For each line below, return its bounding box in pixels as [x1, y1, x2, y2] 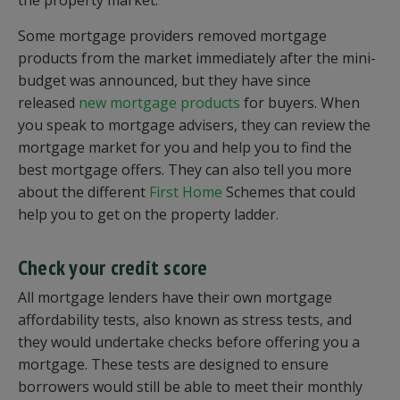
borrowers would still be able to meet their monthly [18, 377, 362, 397]
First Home [149, 182, 222, 203]
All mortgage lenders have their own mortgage [18, 287, 332, 308]
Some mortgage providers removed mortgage [18, 26, 327, 46]
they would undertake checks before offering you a [18, 332, 360, 353]
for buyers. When [244, 93, 360, 113]
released [18, 93, 79, 113]
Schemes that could [222, 182, 355, 203]
